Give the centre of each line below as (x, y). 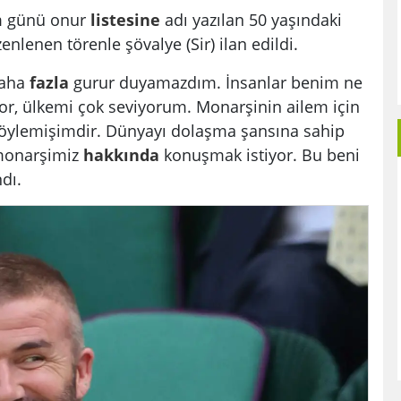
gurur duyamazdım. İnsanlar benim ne (216, 82)
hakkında (121, 155)
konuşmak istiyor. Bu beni (260, 155)
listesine (125, 20)
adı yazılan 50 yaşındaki (251, 20)
